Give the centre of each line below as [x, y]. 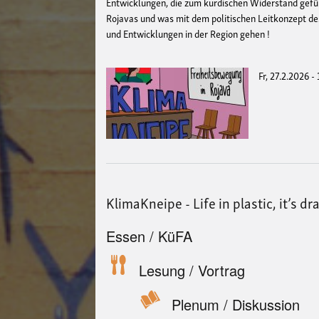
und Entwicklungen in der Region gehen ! [188, 33]
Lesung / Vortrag [192, 270]
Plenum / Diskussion [236, 304]
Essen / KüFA [150, 236]
